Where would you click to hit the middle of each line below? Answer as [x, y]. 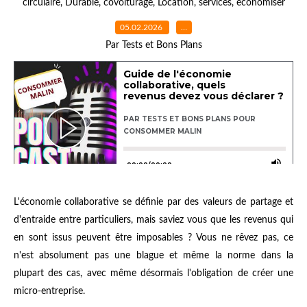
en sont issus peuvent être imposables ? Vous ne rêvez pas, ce [153, 237]
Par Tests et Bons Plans [153, 45]
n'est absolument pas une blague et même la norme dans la [153, 255]
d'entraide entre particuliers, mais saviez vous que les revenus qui [153, 220]
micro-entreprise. [49, 291]
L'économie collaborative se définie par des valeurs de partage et [153, 202]
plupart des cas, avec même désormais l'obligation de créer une [153, 273]
